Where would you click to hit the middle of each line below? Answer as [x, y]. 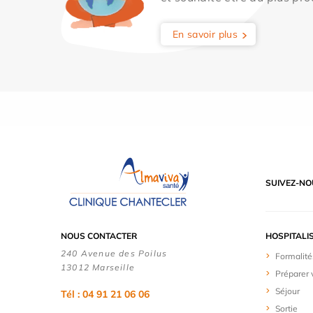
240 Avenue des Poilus [114, 254]
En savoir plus [205, 35]
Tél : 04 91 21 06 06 [105, 294]
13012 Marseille [98, 268]
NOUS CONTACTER [99, 236]
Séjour [287, 291]
